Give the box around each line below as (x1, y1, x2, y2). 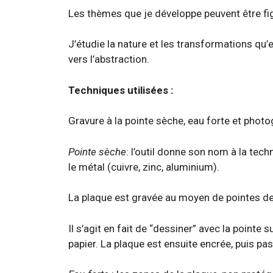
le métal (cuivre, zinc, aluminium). (68, 160, 219, 173)
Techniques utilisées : (68, 83, 173, 96)
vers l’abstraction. (68, 53, 149, 66)
